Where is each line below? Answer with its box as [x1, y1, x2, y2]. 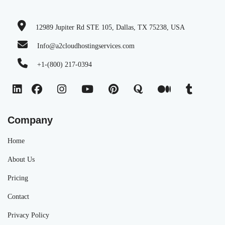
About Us [8, 156, 35, 164]
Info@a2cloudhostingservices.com [37, 42, 135, 50]
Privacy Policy [8, 211, 49, 219]
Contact [8, 193, 29, 201]
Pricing [8, 174, 28, 182]
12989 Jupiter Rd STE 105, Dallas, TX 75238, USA [36, 24, 185, 32]
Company [8, 115, 53, 126]
